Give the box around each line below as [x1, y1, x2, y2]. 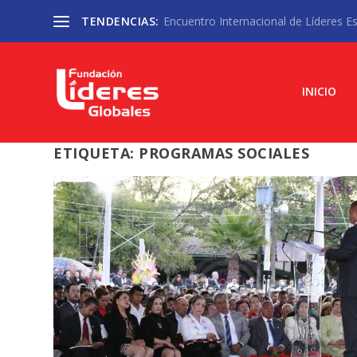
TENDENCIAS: [81, 13, 159, 29]
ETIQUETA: [53, 143, 139, 163]
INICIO [301, 83, 336, 99]
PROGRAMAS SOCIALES [139, 143, 310, 163]
